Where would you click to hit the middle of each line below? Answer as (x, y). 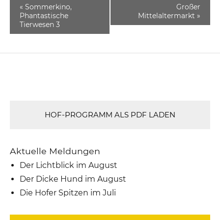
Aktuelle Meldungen (55, 151)
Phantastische (44, 15)
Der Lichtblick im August (69, 165)
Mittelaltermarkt (167, 15)
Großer (188, 7)
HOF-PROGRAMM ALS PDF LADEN (110, 114)
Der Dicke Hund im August (73, 179)
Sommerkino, (48, 7)
